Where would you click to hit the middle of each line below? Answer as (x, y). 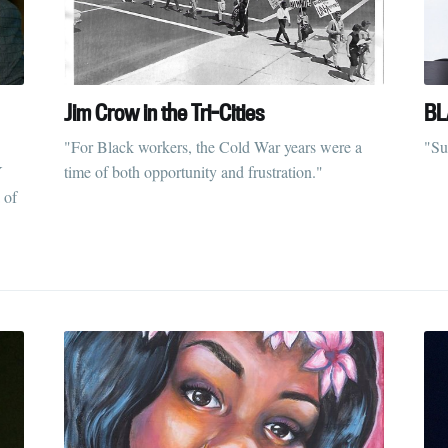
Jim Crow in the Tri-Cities (164, 112)
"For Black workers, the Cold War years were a (213, 146)
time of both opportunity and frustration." (193, 171)
